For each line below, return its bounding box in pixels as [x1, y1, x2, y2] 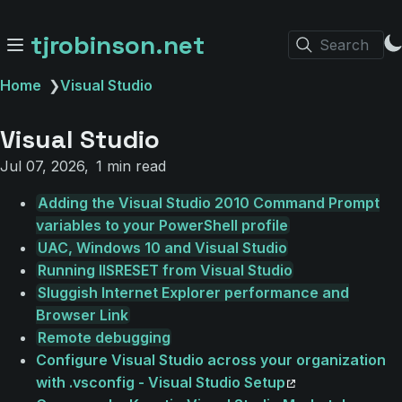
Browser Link [36, 306, 128, 324]
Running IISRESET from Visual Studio [37, 261, 293, 279]
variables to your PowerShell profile [36, 216, 288, 234]
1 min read [96, 157, 166, 175]
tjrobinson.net [31, 29, 205, 61]
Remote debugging [37, 328, 170, 346]
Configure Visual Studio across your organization [36, 351, 386, 369]
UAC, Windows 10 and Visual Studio [37, 239, 287, 257]
